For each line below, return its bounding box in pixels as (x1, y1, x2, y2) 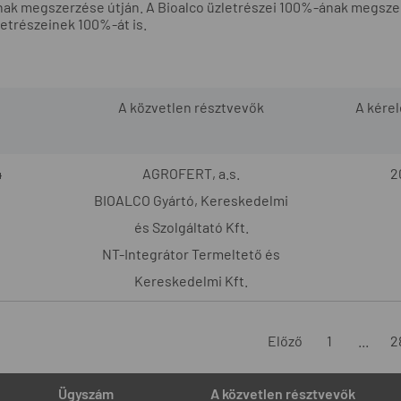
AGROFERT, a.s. (142, 164, 240, 182)
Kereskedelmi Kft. (134, 271, 248, 289)
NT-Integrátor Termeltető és (102, 244, 280, 262)
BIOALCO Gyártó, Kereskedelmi (94, 191, 288, 209)
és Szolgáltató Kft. (133, 218, 249, 235)
